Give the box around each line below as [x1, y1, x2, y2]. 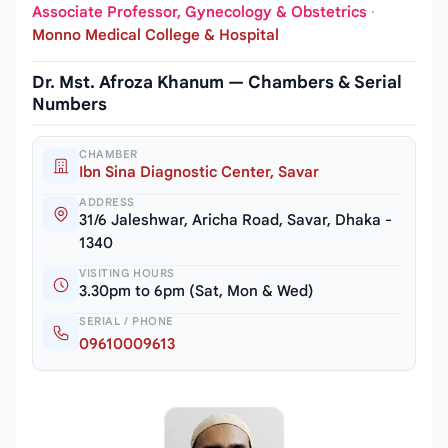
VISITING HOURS [79, 266, 175, 281]
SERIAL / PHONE [79, 314, 174, 329]
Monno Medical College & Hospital [32, 26, 279, 45]
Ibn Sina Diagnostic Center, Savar [79, 163, 319, 182]
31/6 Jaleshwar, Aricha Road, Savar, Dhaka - [79, 211, 392, 230]
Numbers [32, 94, 107, 116]
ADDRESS [79, 195, 135, 210]
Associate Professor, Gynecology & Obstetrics [32, 3, 367, 22]
